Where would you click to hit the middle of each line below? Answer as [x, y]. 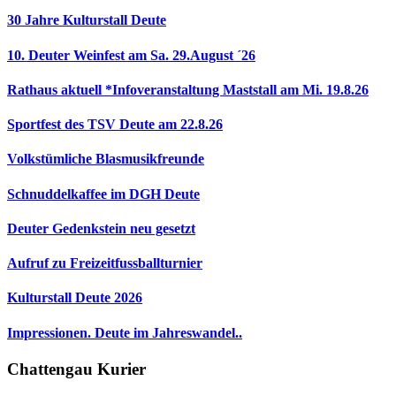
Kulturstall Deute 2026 [75, 298]
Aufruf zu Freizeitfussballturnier [105, 263]
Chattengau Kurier [76, 369]
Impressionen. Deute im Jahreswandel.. [125, 332]
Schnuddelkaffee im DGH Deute [103, 194]
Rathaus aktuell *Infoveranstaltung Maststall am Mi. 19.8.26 [188, 89]
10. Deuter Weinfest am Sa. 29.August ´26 [131, 55]
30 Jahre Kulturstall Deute [87, 20]
